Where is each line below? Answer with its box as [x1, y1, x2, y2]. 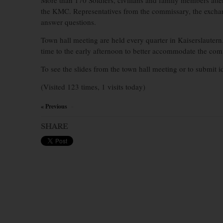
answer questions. [41, 17, 96, 27]
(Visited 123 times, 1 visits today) [41, 82, 145, 92]
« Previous [41, 102, 67, 111]
